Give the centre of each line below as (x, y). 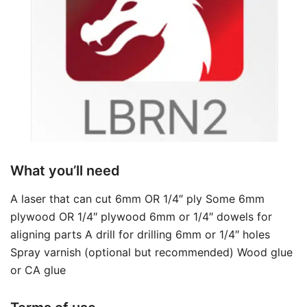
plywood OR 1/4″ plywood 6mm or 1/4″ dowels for (141, 216)
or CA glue (38, 270)
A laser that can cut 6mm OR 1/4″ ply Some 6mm (137, 198)
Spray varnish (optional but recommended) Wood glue (151, 252)
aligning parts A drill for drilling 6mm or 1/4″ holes (140, 234)
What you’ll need (65, 170)
